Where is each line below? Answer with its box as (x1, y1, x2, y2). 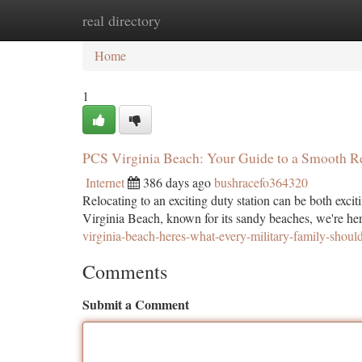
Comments (82, 259, 167, 284)
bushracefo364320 (214, 174, 308, 191)
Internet (86, 174, 124, 191)
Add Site (278, 11, 323, 28)
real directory (82, 11, 161, 30)
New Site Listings (162, 11, 254, 28)
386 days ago (143, 174, 211, 191)
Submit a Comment (82, 295, 189, 314)
